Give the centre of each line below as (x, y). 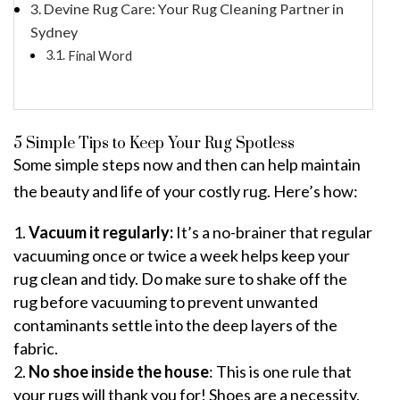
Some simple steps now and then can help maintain (187, 164)
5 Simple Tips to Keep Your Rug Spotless (156, 143)
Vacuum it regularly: (101, 232)
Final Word (100, 55)
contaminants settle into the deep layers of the (175, 325)
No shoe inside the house (119, 371)
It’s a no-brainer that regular (273, 232)
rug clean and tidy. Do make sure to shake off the (180, 278)
